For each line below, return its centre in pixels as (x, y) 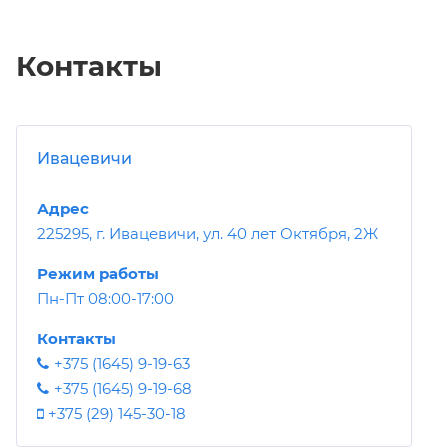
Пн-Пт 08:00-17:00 (105, 298)
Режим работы (98, 273)
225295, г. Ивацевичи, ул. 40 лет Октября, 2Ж (207, 233)
